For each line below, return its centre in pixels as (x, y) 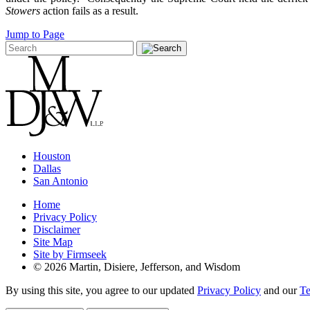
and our (280, 290)
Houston (52, 156)
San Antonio (61, 181)
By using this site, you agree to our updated (101, 290)
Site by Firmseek (70, 254)
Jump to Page (35, 34)
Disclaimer (57, 229)
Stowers (23, 10)
